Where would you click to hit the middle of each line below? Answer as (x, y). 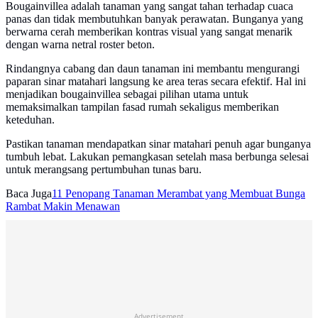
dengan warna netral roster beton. (80, 45)
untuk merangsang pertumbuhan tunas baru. (104, 170)
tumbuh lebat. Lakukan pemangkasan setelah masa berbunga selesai (157, 157)
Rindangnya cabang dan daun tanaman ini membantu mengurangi (153, 69)
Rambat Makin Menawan (63, 207)
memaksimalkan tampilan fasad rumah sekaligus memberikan (142, 107)
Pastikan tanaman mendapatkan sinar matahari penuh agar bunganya (158, 144)
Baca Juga (29, 194)
